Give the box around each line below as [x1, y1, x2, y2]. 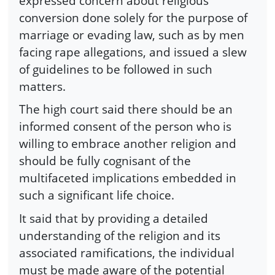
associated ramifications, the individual [19, 244, 234, 261]
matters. [19, 77, 66, 95]
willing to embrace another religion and [19, 135, 236, 152]
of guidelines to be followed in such [19, 60, 212, 77]
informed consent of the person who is [19, 118, 231, 135]
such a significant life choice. [19, 187, 174, 204]
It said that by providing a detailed [19, 209, 208, 227]
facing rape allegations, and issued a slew [19, 43, 247, 60]
